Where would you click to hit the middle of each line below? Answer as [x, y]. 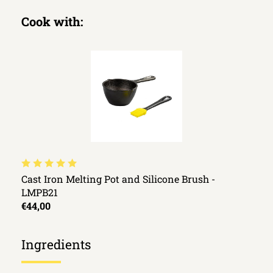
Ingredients [56, 245]
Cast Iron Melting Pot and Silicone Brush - [118, 179]
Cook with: [52, 21]
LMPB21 [40, 193]
